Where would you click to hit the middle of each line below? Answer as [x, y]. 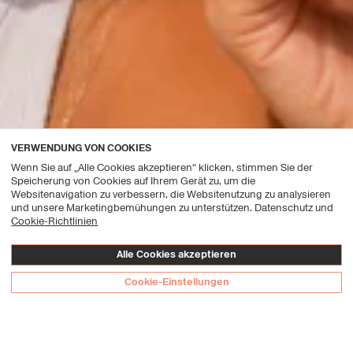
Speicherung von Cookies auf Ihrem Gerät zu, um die [134, 180]
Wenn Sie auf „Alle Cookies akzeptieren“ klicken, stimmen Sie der [162, 167]
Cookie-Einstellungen [176, 282]
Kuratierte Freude [118, 331]
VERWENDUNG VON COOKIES [82, 147]
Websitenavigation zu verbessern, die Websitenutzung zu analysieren [171, 194]
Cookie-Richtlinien [55, 221]
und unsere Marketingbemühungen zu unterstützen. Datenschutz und [173, 207]
